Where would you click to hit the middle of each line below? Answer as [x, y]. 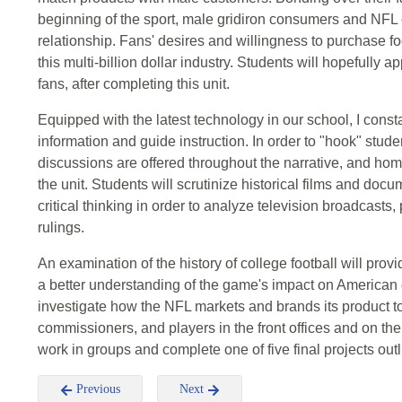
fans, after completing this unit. [134, 84]
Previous [96, 389]
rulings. [61, 228]
